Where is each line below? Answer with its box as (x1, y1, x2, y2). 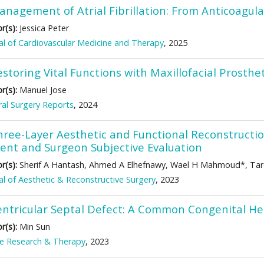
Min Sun (17, 221, 50, 232)
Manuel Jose (17, 84, 67, 95)
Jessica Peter (17, 22, 69, 34)
